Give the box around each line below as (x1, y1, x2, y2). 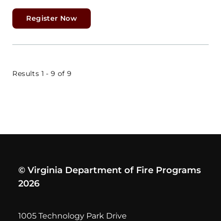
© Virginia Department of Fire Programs (18, 165, 201, 176)
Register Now (26, 14, 77, 23)
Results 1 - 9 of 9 (12, 69, 72, 78)
